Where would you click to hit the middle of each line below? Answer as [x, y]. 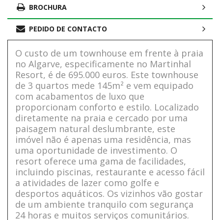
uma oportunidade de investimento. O [96, 151]
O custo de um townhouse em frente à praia [109, 53]
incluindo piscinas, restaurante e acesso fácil [110, 172]
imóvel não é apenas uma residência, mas [103, 140]
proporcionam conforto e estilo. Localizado [107, 107]
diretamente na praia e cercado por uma [101, 118]
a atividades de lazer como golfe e [87, 183]
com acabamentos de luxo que [80, 96]
